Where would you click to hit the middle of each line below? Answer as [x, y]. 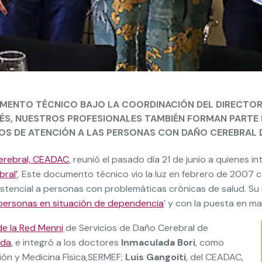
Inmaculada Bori [158, 242]
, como [210, 242]
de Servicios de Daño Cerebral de [136, 228]
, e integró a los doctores [66, 242]
